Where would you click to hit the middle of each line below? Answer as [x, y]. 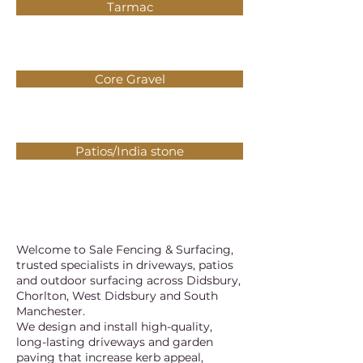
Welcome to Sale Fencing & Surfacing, [125, 250]
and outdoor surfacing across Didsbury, [128, 280]
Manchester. [51, 311]
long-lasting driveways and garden [115, 342]
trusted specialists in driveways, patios [125, 265]
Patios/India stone [130, 151]
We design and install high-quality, [114, 327]
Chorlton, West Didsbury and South [117, 296]
